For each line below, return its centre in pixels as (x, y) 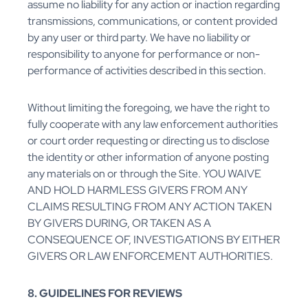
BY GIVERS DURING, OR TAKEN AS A (119, 223)
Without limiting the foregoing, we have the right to (148, 108)
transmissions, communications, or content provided (152, 21)
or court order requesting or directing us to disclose (148, 141)
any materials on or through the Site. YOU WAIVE (144, 174)
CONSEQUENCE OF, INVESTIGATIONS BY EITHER (154, 240)
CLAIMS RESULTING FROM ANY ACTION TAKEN (150, 207)
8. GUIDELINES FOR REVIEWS (105, 294)
